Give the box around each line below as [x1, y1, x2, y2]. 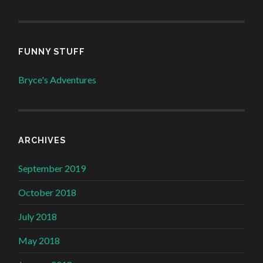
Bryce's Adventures [18, 74, 97, 86]
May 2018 [18, 235, 60, 247]
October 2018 [18, 187, 77, 198]
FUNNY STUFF [18, 46, 86, 57]
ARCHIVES [18, 135, 66, 146]
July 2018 [18, 211, 58, 222]
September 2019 [18, 163, 86, 174]
